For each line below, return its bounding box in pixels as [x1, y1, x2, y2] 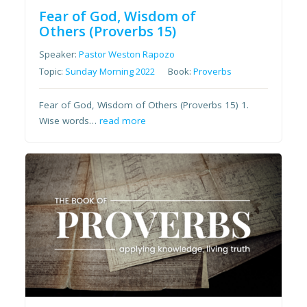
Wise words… [39, 114, 100, 127]
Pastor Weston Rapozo [79, 47, 175, 60]
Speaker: [39, 47, 79, 60]
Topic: [39, 64, 66, 77]
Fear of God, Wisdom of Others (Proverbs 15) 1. [39, 98, 249, 111]
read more [99, 114, 147, 127]
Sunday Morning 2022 [65, 64, 156, 77]
